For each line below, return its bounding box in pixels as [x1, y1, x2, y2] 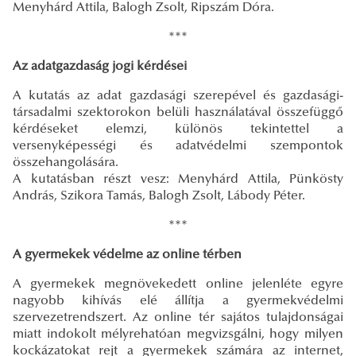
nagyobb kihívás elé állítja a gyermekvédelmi [13, 294, 343, 308]
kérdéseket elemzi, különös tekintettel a [13, 122, 343, 136]
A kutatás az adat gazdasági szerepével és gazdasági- [13, 89, 343, 103]
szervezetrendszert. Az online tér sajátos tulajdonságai [13, 311, 343, 324]
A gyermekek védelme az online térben [13, 248, 242, 261]
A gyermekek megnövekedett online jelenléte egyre [13, 277, 343, 291]
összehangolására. [13, 156, 118, 169]
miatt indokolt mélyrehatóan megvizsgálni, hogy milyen [13, 327, 343, 341]
